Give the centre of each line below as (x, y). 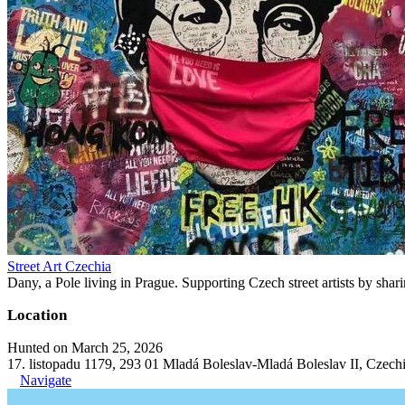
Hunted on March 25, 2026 (85, 347)
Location (37, 315)
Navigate (46, 380)
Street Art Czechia (59, 266)
